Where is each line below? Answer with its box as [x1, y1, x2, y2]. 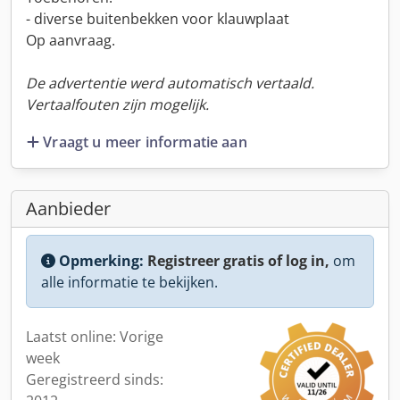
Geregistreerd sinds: [26, 369, 163, 389]
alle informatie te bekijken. [41, 271, 218, 292]
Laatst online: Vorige [26, 326, 163, 346]
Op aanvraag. [26, 30, 115, 50]
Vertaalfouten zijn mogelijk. [26, 95, 209, 114]
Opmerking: [55, 250, 147, 271]
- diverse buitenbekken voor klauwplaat [26, 9, 289, 29]
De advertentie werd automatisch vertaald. [26, 73, 314, 93]
